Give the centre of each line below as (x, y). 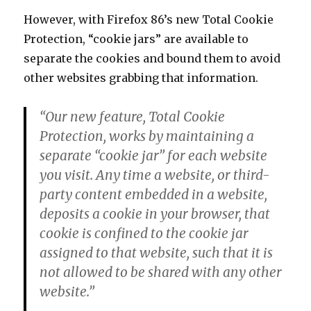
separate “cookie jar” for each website (154, 156)
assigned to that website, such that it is (157, 253)
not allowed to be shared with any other (161, 272)
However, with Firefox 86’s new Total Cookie (149, 20)
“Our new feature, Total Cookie (133, 117)
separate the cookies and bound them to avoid (152, 59)
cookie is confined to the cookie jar (144, 234)
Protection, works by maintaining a (147, 136)
